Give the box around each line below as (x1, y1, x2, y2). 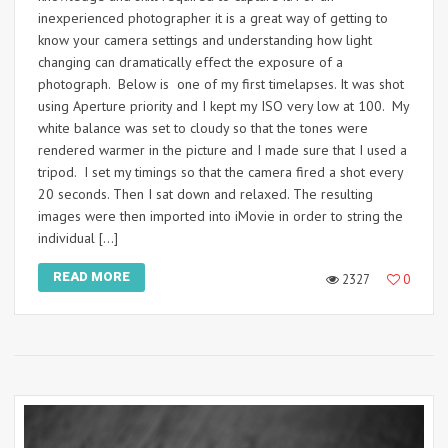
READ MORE (53, 269, 130, 285)
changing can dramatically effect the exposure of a (38, 53, 343, 72)
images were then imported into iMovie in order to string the (38, 207, 403, 226)
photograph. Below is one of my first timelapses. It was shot (38, 75, 404, 94)
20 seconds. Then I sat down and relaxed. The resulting (38, 185, 373, 204)
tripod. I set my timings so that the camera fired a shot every (38, 163, 403, 182)
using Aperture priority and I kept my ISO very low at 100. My (38, 97, 409, 116)
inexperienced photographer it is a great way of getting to (38, 9, 388, 28)
